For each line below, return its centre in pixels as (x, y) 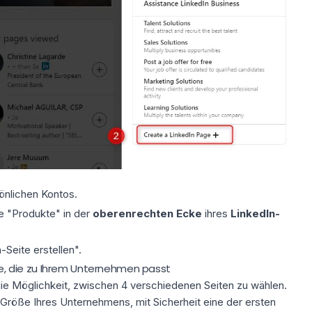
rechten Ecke (166, 213)
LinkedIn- (255, 213)
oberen (112, 213)
